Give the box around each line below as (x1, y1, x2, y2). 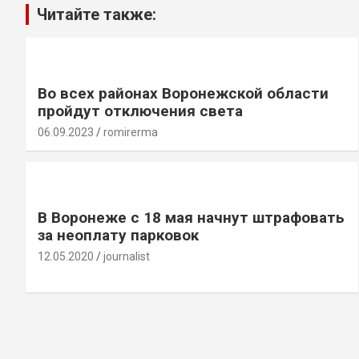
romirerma (103, 125, 158, 139)
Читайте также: (37, 4, 156, 24)
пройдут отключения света (38, 101, 243, 120)
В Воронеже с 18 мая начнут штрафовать (38, 208, 345, 227)
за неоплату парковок (38, 225, 199, 244)
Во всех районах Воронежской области (38, 83, 329, 103)
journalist (103, 249, 150, 263)
